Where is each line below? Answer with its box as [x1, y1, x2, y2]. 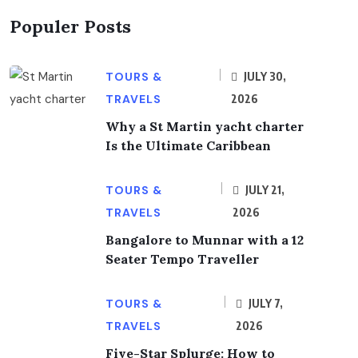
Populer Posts [10, 15, 131, 38]
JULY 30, [241, 70, 287, 84]
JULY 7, [245, 296, 283, 311]
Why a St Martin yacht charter [105, 118, 304, 135]
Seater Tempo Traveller [105, 251, 259, 268]
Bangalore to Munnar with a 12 [105, 232, 304, 249]
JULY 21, [243, 183, 285, 197]
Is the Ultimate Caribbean [105, 137, 271, 154]
